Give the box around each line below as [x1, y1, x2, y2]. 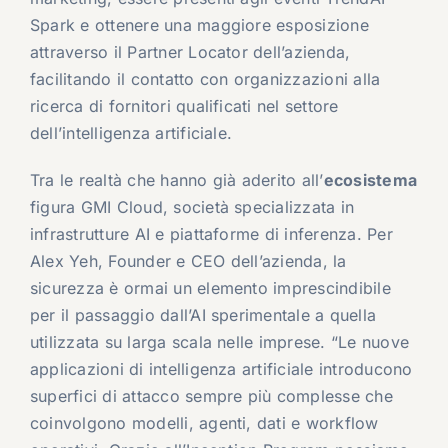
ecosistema [323, 170, 417, 191]
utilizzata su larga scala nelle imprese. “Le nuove [29, 332, 409, 353]
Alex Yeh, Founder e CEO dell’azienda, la [29, 251, 347, 272]
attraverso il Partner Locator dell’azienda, [29, 42, 351, 63]
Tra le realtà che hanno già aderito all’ [29, 170, 324, 191]
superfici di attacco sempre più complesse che [29, 386, 393, 407]
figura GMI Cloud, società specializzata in [29, 197, 355, 218]
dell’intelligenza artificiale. [29, 123, 233, 144]
